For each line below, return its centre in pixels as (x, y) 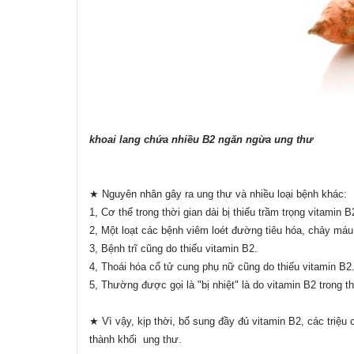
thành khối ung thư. (136, 340)
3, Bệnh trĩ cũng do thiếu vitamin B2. (173, 249)
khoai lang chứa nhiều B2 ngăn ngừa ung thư (201, 140)
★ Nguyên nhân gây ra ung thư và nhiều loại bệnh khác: (218, 194)
